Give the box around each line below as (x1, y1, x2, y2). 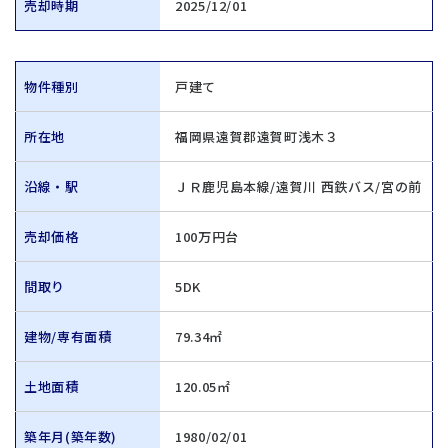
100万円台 (175, 227, 239, 246)
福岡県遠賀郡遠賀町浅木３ (175, 127, 339, 146)
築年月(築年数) (24, 427, 118, 446)
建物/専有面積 (24, 327, 112, 346)
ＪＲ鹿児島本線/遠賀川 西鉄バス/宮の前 (175, 177, 422, 196)
